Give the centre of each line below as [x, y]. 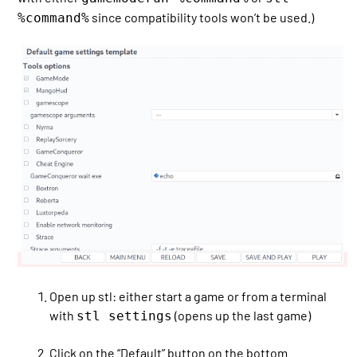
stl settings [125, 316]
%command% [54, 18]
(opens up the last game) [242, 315]
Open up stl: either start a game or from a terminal [188, 296]
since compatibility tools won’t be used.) [202, 17]
